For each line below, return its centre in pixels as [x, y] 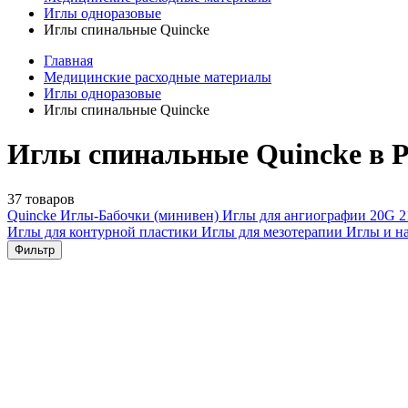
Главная [68, 61]
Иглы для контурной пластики [104, 231]
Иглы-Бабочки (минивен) [141, 215]
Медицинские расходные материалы [158, 77]
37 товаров [41, 199]
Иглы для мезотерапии [274, 231]
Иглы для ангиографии [296, 215]
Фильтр [35, 250]
